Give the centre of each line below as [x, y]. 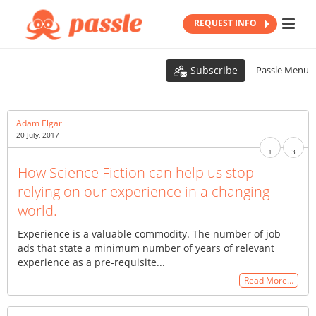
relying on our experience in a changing [144, 192]
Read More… [269, 281]
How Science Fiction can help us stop [136, 173]
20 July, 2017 [38, 135]
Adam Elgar [39, 123]
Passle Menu [282, 70]
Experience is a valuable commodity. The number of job [149, 234]
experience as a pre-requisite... [91, 262]
